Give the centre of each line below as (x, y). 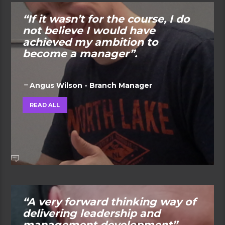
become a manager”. (80, 54)
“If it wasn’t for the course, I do (106, 19)
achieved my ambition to (90, 42)
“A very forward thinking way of (109, 202)
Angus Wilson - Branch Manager (91, 85)
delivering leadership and (91, 213)
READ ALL (45, 105)
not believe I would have (89, 31)
